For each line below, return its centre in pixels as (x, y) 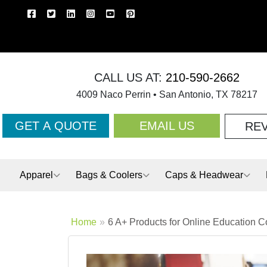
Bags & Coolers (109, 175)
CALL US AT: (128, 77)
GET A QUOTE (55, 126)
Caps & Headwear (204, 175)
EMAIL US (167, 126)
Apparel (36, 175)
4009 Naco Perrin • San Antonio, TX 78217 (167, 94)
